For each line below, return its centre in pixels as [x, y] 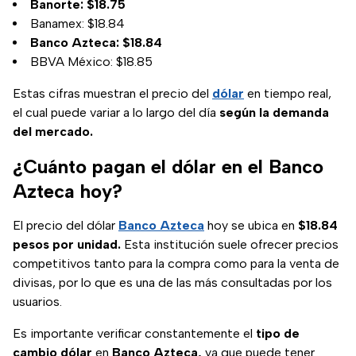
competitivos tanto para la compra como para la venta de [176, 264]
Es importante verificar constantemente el [134, 334]
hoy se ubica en [251, 226]
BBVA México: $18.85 [91, 62]
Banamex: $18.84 [77, 24]
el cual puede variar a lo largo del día [116, 113]
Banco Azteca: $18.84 [96, 43]
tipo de [278, 334]
